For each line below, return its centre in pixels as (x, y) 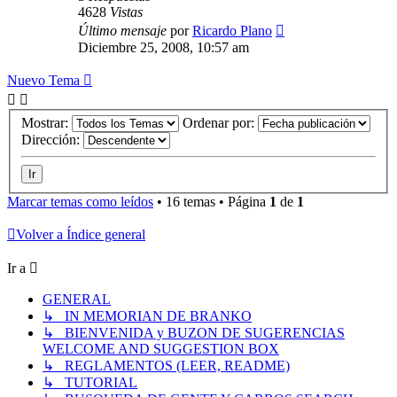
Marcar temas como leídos (80, 202)
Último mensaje (124, 30)
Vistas (126, 12)
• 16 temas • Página (211, 202)
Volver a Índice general (81, 235)
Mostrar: (47, 123)
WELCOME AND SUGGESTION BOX (161, 349)
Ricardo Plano (232, 30)
